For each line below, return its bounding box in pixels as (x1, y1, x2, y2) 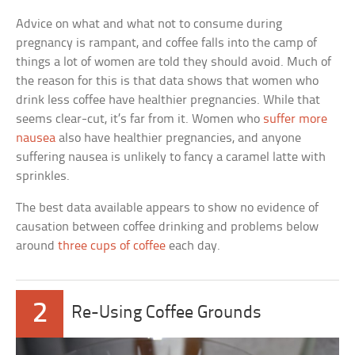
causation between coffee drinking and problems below (16, 220, 319, 235)
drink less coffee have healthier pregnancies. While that (16, 94, 321, 108)
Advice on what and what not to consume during (16, 17, 283, 32)
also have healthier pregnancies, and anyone (55, 132, 302, 146)
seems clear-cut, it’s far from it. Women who (16, 113, 264, 127)
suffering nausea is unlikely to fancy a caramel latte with (16, 151, 326, 165)
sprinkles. (16, 170, 71, 184)
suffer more (263, 113, 328, 127)
